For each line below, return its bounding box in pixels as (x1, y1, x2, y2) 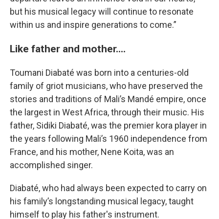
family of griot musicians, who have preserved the (10, 81, 203, 91)
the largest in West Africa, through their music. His (10, 107, 204, 117)
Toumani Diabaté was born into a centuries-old (10, 67, 189, 78)
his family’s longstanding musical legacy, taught (10, 196, 194, 206)
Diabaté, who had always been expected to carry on (10, 183, 207, 193)
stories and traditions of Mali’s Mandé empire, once (10, 94, 206, 104)
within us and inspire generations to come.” (10, 20, 176, 30)
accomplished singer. (10, 160, 93, 170)
